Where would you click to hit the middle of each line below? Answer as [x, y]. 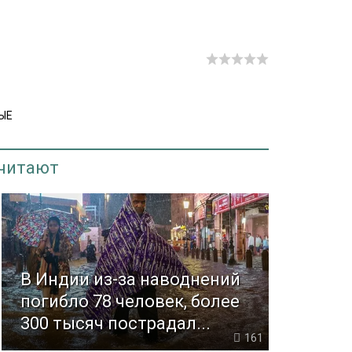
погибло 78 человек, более [130, 302]
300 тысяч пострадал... [116, 324]
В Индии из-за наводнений [131, 280]
